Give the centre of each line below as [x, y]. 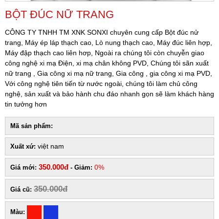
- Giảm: [81, 167]
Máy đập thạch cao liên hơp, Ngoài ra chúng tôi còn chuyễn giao [105, 53]
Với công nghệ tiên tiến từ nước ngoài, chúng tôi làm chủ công [101, 83]
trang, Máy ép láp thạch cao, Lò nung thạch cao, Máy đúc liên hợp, [109, 42]
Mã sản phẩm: [32, 126]
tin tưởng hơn [26, 104]
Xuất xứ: [23, 146]
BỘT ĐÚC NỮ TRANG [59, 14]
